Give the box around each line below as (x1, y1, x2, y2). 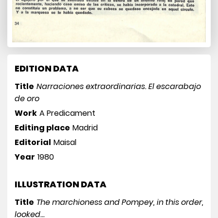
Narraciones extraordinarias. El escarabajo (36, 80, 201, 92)
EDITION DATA (15, 62, 79, 74)
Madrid (73, 122, 98, 133)
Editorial (15, 136, 51, 148)
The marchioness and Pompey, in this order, (36, 196, 203, 208)
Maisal (54, 136, 76, 148)
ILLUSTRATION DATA (15, 178, 107, 190)
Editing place (15, 122, 70, 133)
